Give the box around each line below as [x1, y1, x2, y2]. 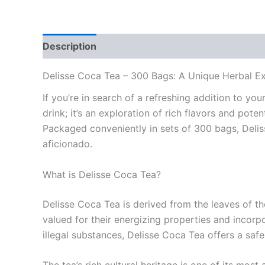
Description [43, 40, 96, 53]
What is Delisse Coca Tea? [43, 168, 161, 180]
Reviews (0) [109, 40, 166, 53]
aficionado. [43, 138, 92, 150]
